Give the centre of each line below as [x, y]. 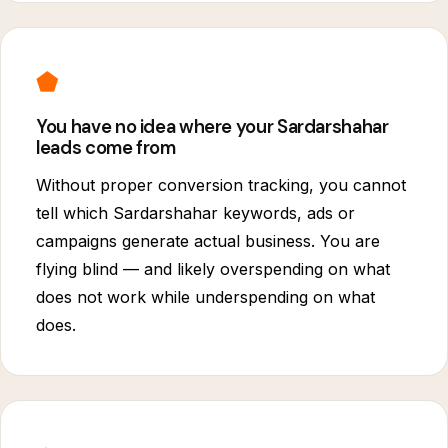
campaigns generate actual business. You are [208, 241]
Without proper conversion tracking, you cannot [221, 185]
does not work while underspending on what [206, 297]
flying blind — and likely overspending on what [213, 269]
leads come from [106, 148]
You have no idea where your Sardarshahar [212, 127]
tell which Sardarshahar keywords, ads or [196, 213]
